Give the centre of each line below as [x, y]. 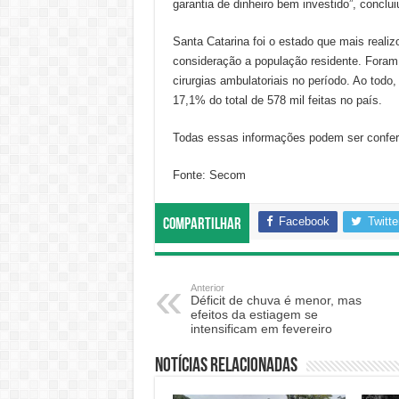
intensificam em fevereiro [261, 329]
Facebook [304, 221]
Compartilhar [202, 225]
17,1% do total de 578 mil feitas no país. [277, 100]
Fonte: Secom [209, 175]
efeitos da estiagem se [254, 314]
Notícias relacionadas [226, 366]
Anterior [207, 288]
